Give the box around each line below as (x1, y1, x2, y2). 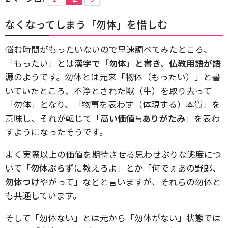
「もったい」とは (5, 56, 74, 70)
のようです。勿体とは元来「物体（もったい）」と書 (14, 70, 220, 83)
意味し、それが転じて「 (5, 111, 100, 125)
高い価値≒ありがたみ (100, 111, 185, 125)
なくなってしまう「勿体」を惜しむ (5, 17, 167, 32)
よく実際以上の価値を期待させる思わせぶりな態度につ (5, 148, 221, 161)
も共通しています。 (5, 189, 81, 202)
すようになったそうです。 (5, 125, 108, 138)
